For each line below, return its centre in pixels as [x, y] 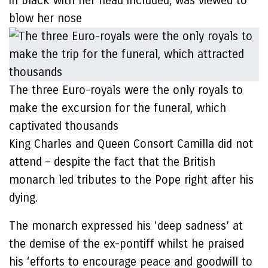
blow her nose [45, 18]
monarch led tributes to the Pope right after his [131, 180]
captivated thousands [66, 126]
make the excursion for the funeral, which [118, 108]
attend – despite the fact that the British [112, 162]
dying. [23, 198]
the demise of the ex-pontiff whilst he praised [127, 244]
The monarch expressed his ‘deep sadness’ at [126, 226]
